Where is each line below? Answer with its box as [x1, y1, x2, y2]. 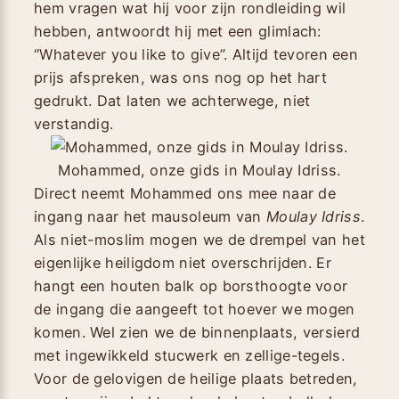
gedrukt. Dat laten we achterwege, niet [34, 91, 311, 110]
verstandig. [34, 114, 114, 133]
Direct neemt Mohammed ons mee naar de [34, 183, 337, 202]
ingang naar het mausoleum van [34, 207, 267, 225]
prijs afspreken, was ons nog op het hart [34, 68, 327, 86]
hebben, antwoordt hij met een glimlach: [34, 21, 322, 40]
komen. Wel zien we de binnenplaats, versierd [34, 322, 361, 341]
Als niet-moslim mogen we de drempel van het [34, 230, 365, 248]
